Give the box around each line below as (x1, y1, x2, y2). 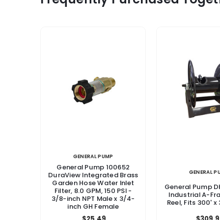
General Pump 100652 (56, 162, 130, 172)
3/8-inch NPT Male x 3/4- (51, 193, 135, 203)
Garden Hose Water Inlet (52, 178, 135, 188)
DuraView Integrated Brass (48, 170, 138, 180)
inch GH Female (67, 201, 119, 211)
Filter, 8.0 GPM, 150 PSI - (54, 186, 132, 195)
